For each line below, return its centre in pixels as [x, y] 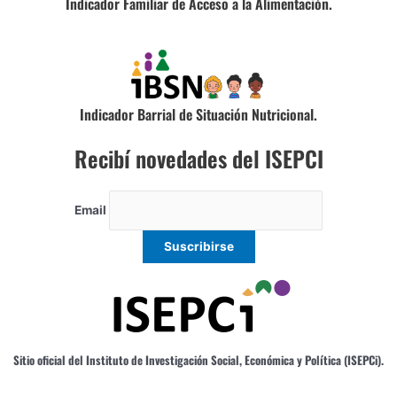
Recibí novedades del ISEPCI [198, 159]
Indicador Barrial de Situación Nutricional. [198, 115]
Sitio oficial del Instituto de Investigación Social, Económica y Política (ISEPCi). [198, 359]
